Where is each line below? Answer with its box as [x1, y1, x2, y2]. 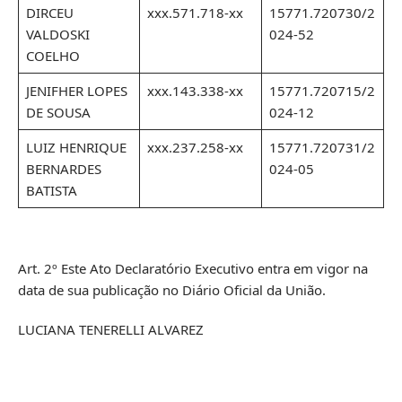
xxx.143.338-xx [146, 82, 243, 100]
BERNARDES [25, 160, 101, 179]
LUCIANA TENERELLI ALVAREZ [18, 319, 204, 338]
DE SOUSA [25, 103, 91, 122]
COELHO [25, 47, 80, 66]
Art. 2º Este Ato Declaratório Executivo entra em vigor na [18, 258, 368, 277]
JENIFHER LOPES [25, 82, 127, 100]
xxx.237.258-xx [146, 138, 243, 157]
